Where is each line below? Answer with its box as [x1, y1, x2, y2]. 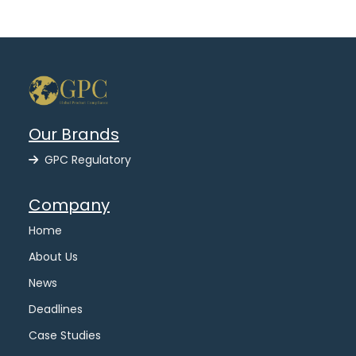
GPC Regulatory [44, 152, 131, 168]
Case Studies [29, 327, 101, 344]
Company [29, 194, 110, 217]
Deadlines [29, 301, 83, 318]
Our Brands [29, 123, 119, 146]
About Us [29, 249, 78, 265]
